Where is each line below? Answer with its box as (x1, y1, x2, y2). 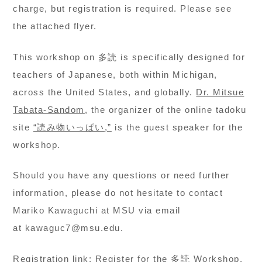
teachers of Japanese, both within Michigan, (13, 69, 218, 80)
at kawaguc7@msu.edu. (13, 223, 124, 233)
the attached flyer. (13, 21, 97, 31)
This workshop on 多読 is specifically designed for (13, 51, 246, 62)
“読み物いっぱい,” (33, 122, 112, 132)
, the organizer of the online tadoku (84, 104, 247, 115)
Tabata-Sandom (13, 104, 85, 115)
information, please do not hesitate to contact (13, 188, 223, 198)
